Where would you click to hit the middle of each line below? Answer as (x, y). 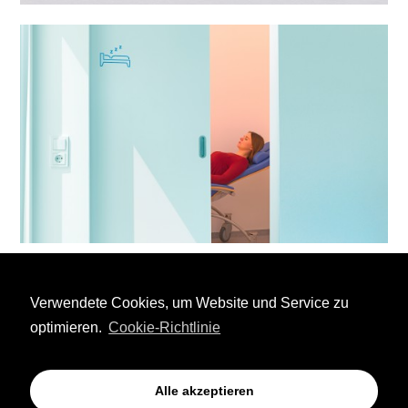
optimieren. (68, 327)
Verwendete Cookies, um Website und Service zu (189, 302)
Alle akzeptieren (204, 391)
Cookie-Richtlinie (165, 327)
